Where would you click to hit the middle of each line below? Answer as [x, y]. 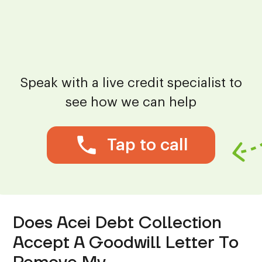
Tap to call [147, 145]
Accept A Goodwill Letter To [126, 243]
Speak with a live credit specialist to [131, 83]
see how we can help [131, 102]
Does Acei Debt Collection [118, 223]
